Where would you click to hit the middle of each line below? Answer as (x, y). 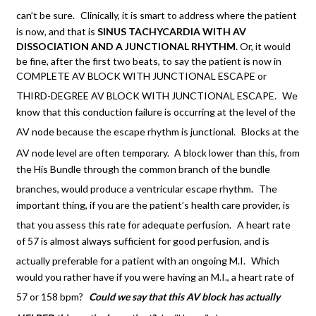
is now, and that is (57, 32)
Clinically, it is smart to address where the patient (189, 16)
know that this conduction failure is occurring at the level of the (156, 112)
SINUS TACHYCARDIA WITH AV (172, 32)
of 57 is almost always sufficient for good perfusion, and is (143, 241)
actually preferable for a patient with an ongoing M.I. (131, 261)
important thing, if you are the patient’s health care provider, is (153, 205)
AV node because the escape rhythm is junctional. (126, 132)
